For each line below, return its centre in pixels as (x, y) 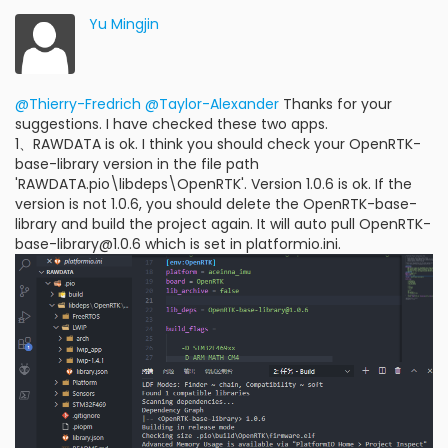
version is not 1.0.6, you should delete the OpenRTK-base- (216, 204)
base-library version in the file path (137, 164)
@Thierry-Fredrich (78, 104)
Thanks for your (335, 104)
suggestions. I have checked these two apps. (171, 124)
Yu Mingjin (124, 24)
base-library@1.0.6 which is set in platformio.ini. (178, 244)
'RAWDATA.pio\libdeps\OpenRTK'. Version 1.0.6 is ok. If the (213, 184)
